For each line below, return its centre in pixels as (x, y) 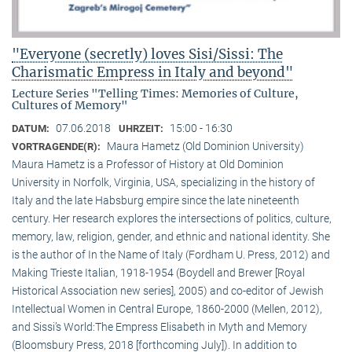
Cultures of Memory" (70, 106)
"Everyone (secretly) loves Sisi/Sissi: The (147, 55)
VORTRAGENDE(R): (57, 147)
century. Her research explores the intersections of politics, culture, (172, 219)
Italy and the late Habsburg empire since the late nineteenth (156, 201)
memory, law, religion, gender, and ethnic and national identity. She (171, 237)
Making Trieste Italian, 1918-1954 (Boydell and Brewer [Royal (158, 273)
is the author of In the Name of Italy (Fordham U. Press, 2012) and (171, 255)
